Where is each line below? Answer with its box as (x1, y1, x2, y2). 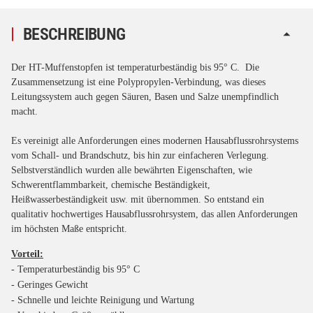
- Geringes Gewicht (11, 279, 88, 290)
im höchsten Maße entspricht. (11, 223, 127, 234)
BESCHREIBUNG (23, 24, 126, 44)
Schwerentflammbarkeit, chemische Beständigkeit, (11, 179, 210, 190)
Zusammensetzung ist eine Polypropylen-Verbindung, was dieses (11, 76, 265, 87)
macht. (11, 105, 38, 117)
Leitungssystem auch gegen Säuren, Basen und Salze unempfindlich (11, 91, 279, 102)
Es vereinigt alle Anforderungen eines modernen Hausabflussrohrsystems (11, 135, 298, 146)
